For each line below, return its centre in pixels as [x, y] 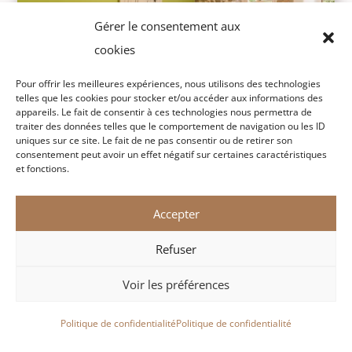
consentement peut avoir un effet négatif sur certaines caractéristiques [171, 154]
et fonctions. [42, 169]
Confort [176, 170]
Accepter [176, 213]
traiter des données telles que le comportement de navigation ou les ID [170, 126]
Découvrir [176, 232]
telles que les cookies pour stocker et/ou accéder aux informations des [169, 98]
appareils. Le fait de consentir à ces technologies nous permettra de [164, 112]
